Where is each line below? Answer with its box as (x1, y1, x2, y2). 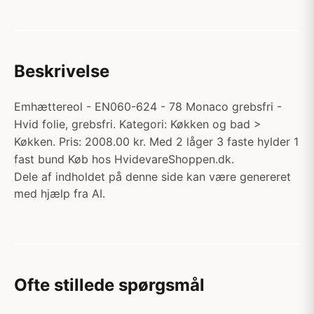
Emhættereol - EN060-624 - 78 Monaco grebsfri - (14, 100, 282, 114)
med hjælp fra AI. (14, 186, 105, 200)
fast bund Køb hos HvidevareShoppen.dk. (14, 152, 234, 166)
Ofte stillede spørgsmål (14, 275, 205, 295)
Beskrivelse (14, 61, 109, 81)
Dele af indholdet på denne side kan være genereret (14, 170, 291, 184)
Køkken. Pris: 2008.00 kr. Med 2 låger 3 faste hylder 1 (14, 135, 299, 149)
